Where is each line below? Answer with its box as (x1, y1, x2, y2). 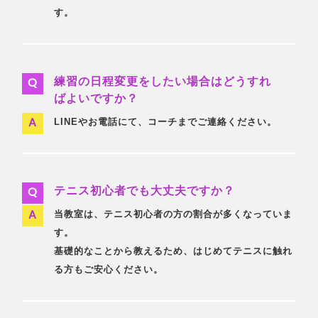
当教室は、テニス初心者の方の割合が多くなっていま (54, 209, 293, 219)
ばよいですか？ (54, 92, 139, 104)
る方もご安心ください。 (54, 264, 164, 275)
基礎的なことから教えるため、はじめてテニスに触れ (54, 246, 293, 256)
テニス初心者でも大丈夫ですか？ (54, 185, 236, 197)
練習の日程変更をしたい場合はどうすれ (54, 75, 272, 87)
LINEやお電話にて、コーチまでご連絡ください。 (54, 116, 278, 127)
